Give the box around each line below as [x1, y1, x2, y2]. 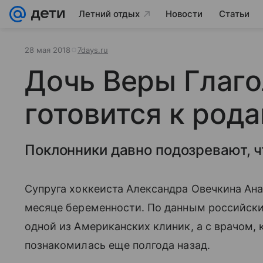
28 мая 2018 [25, 45, 70, 55]
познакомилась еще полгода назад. [25, 239, 210, 251]
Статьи [219, 8, 249, 19]
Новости [166, 8, 203, 19]
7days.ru [77, 45, 108, 55]
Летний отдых [79, 8, 140, 19]
